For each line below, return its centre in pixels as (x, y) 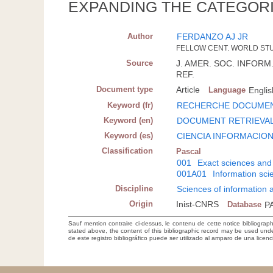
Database (245, 205)
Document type (125, 90)
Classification (128, 151)
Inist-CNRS (198, 204)
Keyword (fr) (130, 105)
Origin (141, 204)
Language (227, 90)
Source (140, 63)
